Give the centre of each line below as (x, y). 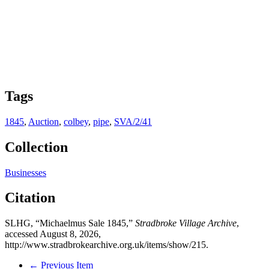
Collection (36, 147)
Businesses (26, 172)
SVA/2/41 (133, 121)
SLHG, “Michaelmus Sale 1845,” (70, 223)
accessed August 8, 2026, (53, 234)
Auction (44, 121)
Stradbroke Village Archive (186, 223)
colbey (76, 121)
